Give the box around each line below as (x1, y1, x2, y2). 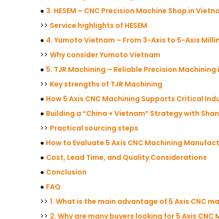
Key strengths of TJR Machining (50, 79, 162, 89)
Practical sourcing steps (50, 123, 138, 133)
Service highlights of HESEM (50, 21, 147, 30)
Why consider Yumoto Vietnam (50, 50, 160, 60)
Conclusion (46, 167, 87, 177)
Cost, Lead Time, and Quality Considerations (46, 153, 207, 162)
